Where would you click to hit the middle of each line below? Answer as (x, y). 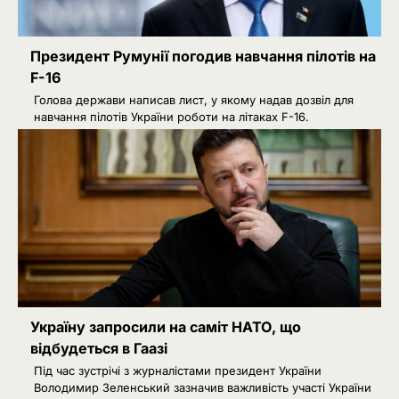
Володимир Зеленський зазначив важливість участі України (203, 387)
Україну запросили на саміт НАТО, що (166, 326)
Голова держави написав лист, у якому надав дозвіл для (194, 99)
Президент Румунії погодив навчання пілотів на (203, 56)
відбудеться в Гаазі (99, 348)
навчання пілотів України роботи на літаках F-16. (171, 116)
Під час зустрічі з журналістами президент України (178, 370)
